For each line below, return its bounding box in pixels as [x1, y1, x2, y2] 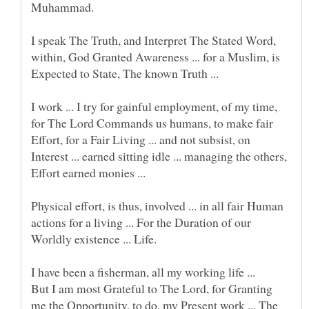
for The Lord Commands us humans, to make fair [31, 114, 273, 132]
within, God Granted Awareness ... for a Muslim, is [31, 48, 280, 66]
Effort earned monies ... [31, 164, 146, 181]
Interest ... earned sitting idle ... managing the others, [31, 148, 287, 165]
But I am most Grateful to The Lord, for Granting [31, 280, 272, 297]
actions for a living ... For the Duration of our [31, 214, 251, 231]
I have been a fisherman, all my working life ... [31, 263, 255, 281]
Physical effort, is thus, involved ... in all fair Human [31, 197, 283, 215]
